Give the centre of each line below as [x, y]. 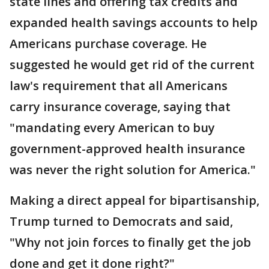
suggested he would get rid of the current [132, 65]
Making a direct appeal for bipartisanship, [134, 200]
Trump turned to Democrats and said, [121, 221]
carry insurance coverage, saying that [120, 107]
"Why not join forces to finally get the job [130, 242]
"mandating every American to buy [112, 128]
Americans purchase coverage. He [108, 44]
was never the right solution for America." [133, 170]
